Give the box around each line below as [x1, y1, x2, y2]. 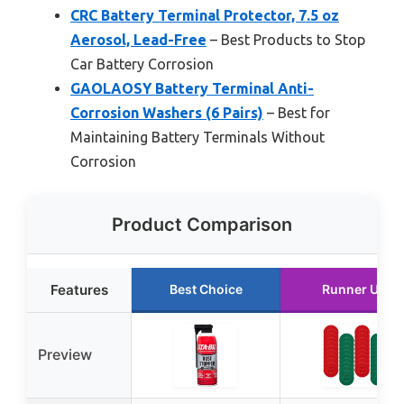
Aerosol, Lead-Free [70, 31, 207, 48]
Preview [38, 344, 92, 363]
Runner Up [322, 280, 387, 297]
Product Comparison [112, 213, 292, 235]
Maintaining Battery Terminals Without [70, 128, 325, 145]
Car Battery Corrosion [70, 55, 214, 72]
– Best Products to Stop [207, 31, 365, 48]
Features [50, 280, 108, 298]
